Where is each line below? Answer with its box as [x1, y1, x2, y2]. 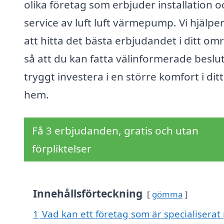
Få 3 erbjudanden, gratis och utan [32, 123, 198, 138]
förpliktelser [32, 141, 91, 156]
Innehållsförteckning [33, 186, 142, 201]
